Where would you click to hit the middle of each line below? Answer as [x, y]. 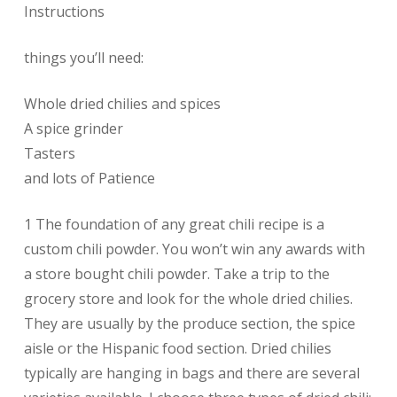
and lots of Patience [89, 179]
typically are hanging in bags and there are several [191, 374]
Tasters [49, 154]
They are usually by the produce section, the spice [189, 324]
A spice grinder [73, 129]
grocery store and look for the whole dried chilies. [188, 299]
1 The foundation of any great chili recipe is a [174, 225]
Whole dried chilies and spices [122, 104]
